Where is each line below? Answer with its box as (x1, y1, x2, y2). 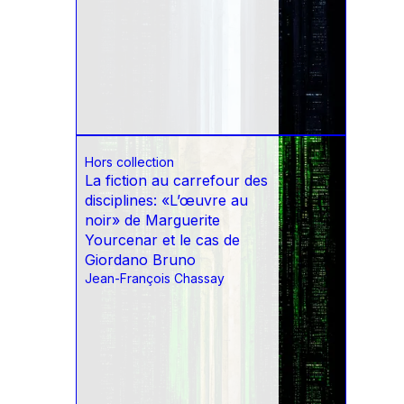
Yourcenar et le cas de (85, 231, 240, 250)
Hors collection (85, 154, 174, 170)
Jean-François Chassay (85, 271, 225, 287)
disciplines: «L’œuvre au (85, 191, 248, 210)
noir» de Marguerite (85, 211, 220, 230)
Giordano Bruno (85, 251, 196, 270)
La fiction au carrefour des (85, 171, 268, 190)
